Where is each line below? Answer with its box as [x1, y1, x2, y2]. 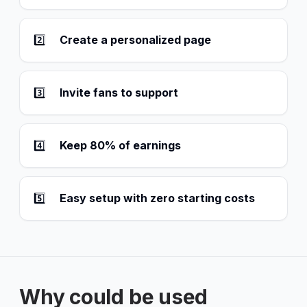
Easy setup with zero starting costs [60, 191, 255, 206]
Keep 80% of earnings [60, 138, 181, 153]
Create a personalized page [60, 33, 211, 47]
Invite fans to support [60, 86, 178, 100]
